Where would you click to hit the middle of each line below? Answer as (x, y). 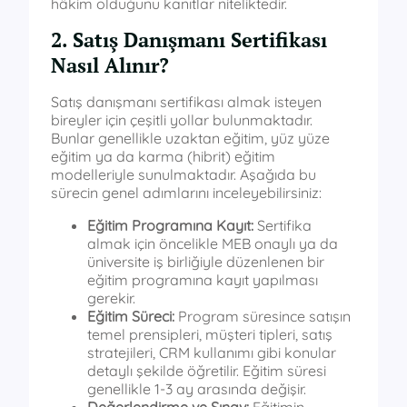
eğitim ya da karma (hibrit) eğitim (163, 157)
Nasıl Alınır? (110, 65)
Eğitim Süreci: (131, 317)
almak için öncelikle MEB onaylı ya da (213, 244)
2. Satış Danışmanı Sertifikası (189, 40)
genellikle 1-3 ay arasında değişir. (197, 389)
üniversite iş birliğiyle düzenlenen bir (206, 262)
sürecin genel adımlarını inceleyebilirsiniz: (186, 193)
